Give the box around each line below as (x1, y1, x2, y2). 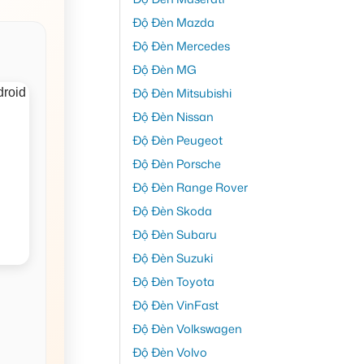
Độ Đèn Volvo (132, 343, 207, 361)
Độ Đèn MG (132, 60, 197, 78)
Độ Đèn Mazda (132, 13, 214, 31)
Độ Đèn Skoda (132, 201, 212, 219)
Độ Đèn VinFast (132, 296, 219, 314)
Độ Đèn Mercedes (132, 37, 230, 54)
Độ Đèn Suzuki (132, 249, 213, 266)
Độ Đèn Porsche (132, 154, 221, 172)
